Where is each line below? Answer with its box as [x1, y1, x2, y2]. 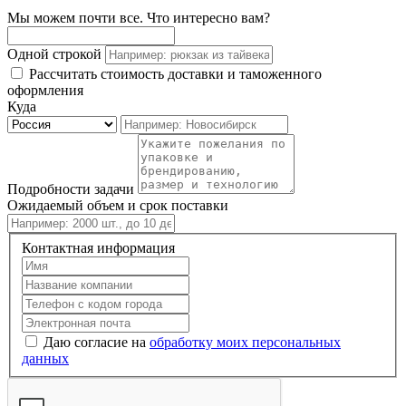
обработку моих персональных [150, 333, 341, 350]
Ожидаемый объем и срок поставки [7, 198, 228, 214]
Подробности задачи [7, 181, 134, 198]
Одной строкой [7, 46, 101, 63]
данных [22, 350, 69, 366]
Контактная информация [22, 239, 175, 256]
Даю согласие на [43, 333, 150, 350]
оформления [7, 82, 83, 99]
